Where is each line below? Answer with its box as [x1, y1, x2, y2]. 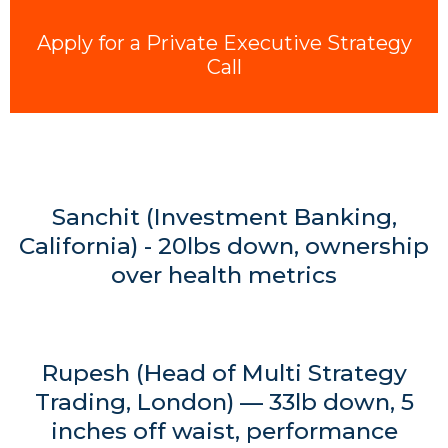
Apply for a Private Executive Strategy [36, 31, 412, 55]
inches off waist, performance [50, 417, 398, 445]
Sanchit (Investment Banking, [51, 203, 397, 231]
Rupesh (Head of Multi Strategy [41, 359, 407, 387]
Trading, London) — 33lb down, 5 [34, 388, 414, 416]
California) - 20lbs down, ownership [19, 232, 429, 260]
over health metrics [111, 261, 337, 289]
